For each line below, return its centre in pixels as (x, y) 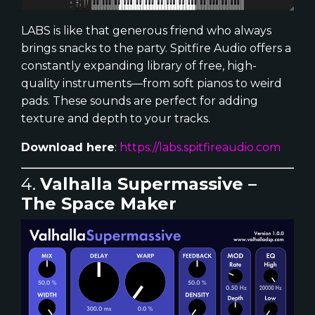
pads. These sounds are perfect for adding (140, 101)
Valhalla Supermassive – (148, 184)
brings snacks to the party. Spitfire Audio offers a (156, 49)
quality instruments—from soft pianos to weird (152, 84)
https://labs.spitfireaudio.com (200, 148)
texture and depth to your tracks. (116, 119)
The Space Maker (99, 204)
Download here (68, 148)
